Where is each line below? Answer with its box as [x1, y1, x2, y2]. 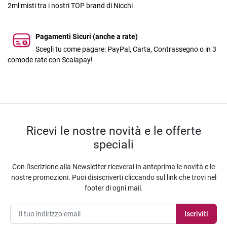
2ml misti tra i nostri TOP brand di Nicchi [8, 2, 133, 10]
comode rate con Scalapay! [8, 56, 93, 64]
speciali [93, 137, 134, 152]
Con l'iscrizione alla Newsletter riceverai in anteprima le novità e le [12, 163, 215, 171]
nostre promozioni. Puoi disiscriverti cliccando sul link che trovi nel [11, 173, 216, 182]
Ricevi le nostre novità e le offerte [26, 124, 201, 138]
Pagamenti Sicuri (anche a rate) [35, 32, 138, 41]
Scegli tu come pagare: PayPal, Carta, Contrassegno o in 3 [35, 45, 216, 54]
